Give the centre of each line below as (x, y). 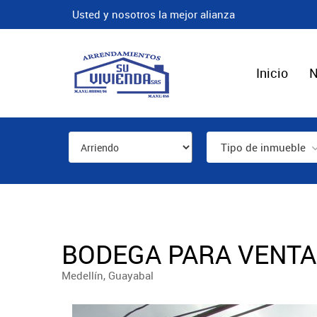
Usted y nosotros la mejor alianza (154, 14)
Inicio (272, 73)
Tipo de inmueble (263, 147)
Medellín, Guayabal (108, 275)
